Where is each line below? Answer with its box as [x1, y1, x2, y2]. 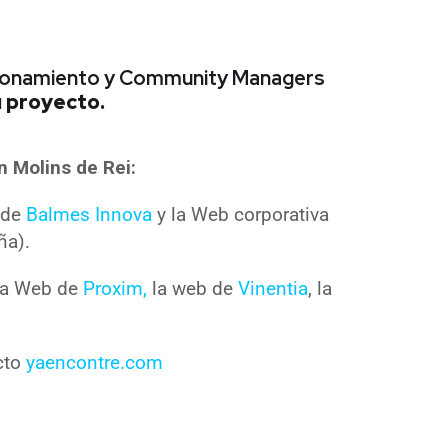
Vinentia [238, 276, 308, 300]
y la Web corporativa [157, 202, 329, 226]
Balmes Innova [26, 202, 157, 226]
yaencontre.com [25, 350, 163, 374]
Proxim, [83, 276, 147, 300]
